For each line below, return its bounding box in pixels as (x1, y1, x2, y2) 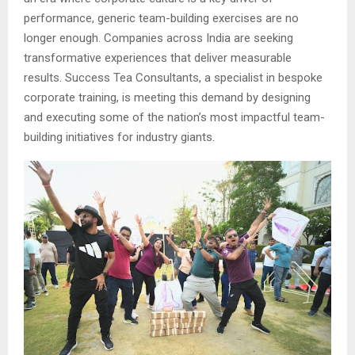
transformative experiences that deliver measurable (24, 51, 292, 66)
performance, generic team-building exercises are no (24, 11, 299, 26)
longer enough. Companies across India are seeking (24, 31, 293, 46)
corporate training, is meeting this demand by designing (24, 90, 311, 105)
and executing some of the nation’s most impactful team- (24, 110, 325, 125)
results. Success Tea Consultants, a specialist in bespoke (24, 71, 323, 86)
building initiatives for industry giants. (24, 130, 215, 145)
